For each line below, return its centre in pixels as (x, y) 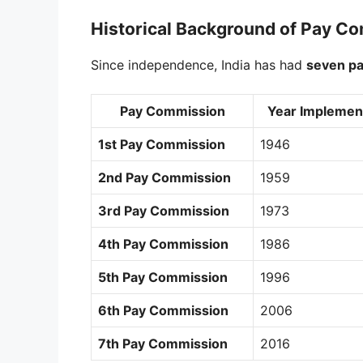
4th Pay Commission (163, 244)
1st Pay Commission (162, 145)
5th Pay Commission (163, 278)
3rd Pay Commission (164, 211)
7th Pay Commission (163, 344)
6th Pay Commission (163, 311)
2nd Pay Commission (164, 178)
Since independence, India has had (199, 65)
